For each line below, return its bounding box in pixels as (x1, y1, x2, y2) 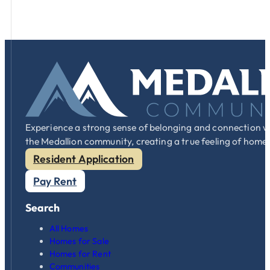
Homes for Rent (49, 248, 111, 260)
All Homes (49, 223, 89, 234)
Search (25, 200, 60, 215)
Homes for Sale (49, 236, 109, 247)
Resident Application (33, 151, 134, 166)
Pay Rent (33, 174, 77, 188)
